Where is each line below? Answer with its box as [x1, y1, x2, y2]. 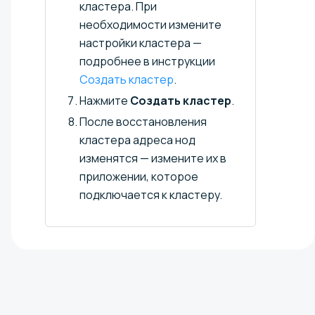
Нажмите [79, 93, 130, 109]
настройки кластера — [79, 35, 202, 51]
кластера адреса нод [79, 132, 195, 148]
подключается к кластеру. [79, 187, 222, 203]
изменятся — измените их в [79, 150, 226, 167]
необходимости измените [79, 17, 221, 33]
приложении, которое [79, 169, 198, 185]
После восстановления [79, 114, 207, 130]
